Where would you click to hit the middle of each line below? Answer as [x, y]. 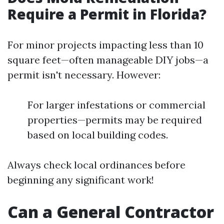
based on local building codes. [98, 134]
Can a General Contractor [111, 211]
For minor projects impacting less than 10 [105, 44]
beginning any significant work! [81, 179]
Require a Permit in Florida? [107, 14]
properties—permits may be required [115, 119]
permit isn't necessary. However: [84, 74]
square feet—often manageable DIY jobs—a [108, 59]
